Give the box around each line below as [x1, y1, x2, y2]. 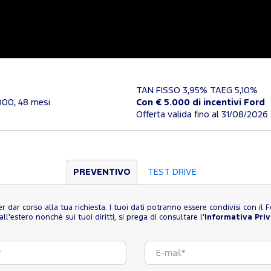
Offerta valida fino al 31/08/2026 [136, 111, 268, 119]
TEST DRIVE [148, 168, 197, 176]
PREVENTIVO [73, 168, 131, 176]
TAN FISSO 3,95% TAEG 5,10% [136, 87, 258, 94]
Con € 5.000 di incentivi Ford [136, 99, 265, 106]
